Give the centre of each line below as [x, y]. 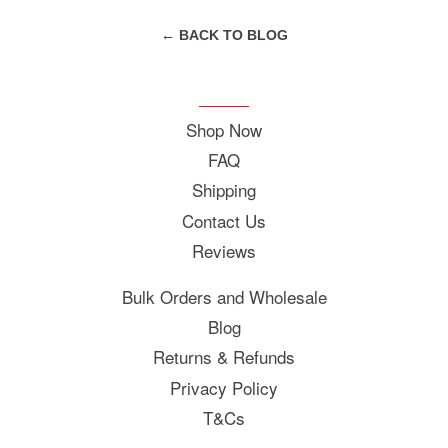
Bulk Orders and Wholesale [224, 296]
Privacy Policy [224, 387]
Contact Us [224, 220]
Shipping [224, 190]
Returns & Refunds [224, 357]
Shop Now [224, 129]
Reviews [224, 250]
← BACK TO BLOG [224, 34]
